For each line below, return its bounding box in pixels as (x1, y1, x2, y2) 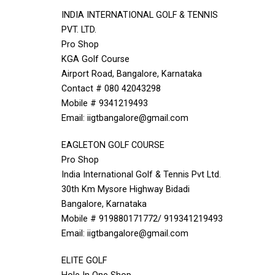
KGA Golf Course (61, 54, 130, 64)
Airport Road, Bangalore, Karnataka (61, 69, 202, 79)
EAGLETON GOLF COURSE (61, 140, 165, 150)
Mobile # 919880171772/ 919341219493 (61, 214, 223, 224)
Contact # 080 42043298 (61, 83, 161, 94)
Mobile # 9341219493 (61, 98, 148, 109)
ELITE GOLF (61, 255, 107, 266)
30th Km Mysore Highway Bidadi (61, 184, 190, 195)
